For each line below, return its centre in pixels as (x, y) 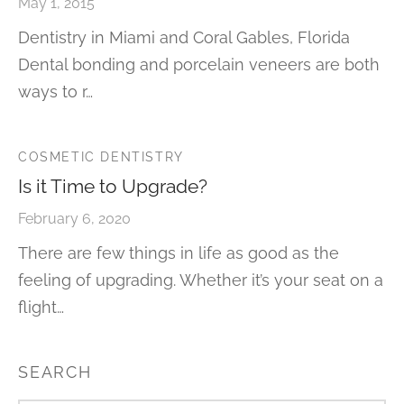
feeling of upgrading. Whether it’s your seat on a (201, 280)
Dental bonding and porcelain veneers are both (199, 65)
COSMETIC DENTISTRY (101, 157)
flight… (41, 308)
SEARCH (55, 372)
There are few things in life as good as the (179, 253)
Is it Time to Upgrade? (113, 187)
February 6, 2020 (74, 219)
